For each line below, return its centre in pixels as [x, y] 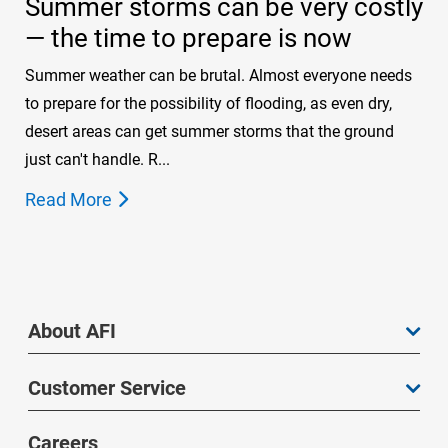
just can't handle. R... [97, 160]
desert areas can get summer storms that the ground [209, 132]
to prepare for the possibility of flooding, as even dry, [208, 104]
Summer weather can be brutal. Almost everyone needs [218, 76]
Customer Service [107, 388]
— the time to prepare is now [188, 38]
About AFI [72, 331]
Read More [68, 200]
